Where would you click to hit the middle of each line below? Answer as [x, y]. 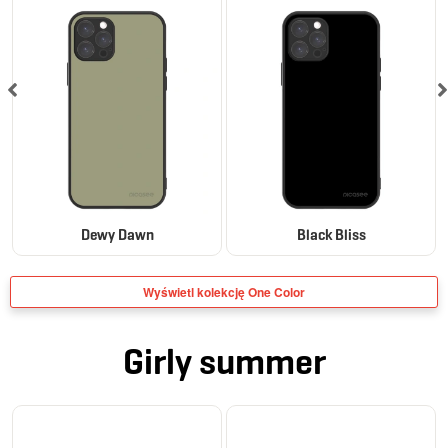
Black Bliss [331, 234]
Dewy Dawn [117, 234]
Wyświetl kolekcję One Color [224, 291]
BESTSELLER [62, 422]
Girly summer [224, 361]
